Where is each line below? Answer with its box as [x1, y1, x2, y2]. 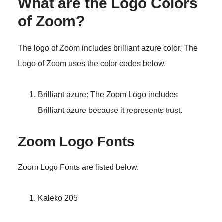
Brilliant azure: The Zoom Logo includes [37, 90, 178, 99]
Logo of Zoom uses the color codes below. [17, 59, 166, 68]
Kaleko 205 [37, 194, 78, 203]
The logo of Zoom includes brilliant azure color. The [17, 44, 198, 53]
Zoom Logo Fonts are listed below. [17, 163, 139, 172]
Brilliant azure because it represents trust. [37, 106, 182, 115]
